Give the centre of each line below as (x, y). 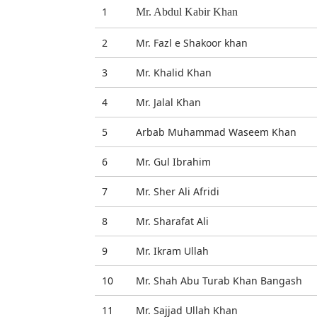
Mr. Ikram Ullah (173, 251)
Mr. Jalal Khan (169, 102)
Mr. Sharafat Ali (173, 221)
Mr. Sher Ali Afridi (178, 191)
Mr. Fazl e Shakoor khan (192, 43)
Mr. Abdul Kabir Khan (187, 12)
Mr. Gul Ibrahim (174, 162)
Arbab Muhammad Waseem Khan (217, 132)
